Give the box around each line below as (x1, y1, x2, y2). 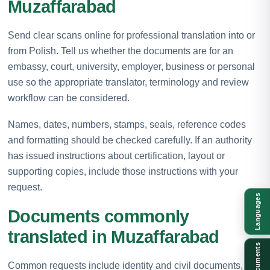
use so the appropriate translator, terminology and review (8, 77, 249, 87)
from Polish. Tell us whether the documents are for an (8, 45, 233, 56)
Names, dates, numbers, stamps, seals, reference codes (8, 119, 246, 130)
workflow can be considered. (8, 92, 130, 103)
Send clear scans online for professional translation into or (8, 30, 255, 40)
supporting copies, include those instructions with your (8, 166, 238, 177)
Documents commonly (8, 206, 189, 226)
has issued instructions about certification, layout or (8, 150, 225, 161)
